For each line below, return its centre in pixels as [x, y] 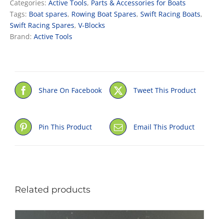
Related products [53, 189]
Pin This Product [65, 127]
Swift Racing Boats [170, 14]
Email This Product [164, 127]
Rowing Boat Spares [104, 14]
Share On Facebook [70, 90]
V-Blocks [92, 25]
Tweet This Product [165, 90]
